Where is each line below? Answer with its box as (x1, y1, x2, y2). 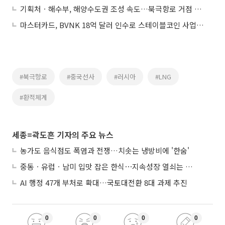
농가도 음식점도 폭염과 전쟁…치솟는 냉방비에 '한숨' (20, 145, 189, 156)
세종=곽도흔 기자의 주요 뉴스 (12, 129, 114, 141)
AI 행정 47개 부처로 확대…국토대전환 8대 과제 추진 (20, 177, 187, 188)
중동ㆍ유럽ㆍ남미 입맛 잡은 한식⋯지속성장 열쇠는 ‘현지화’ (185, 161, 193, 172)
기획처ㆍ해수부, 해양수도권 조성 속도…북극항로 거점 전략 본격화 (194, 4, 202, 15)
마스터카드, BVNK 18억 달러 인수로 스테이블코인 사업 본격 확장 (196, 20, 204, 31)
